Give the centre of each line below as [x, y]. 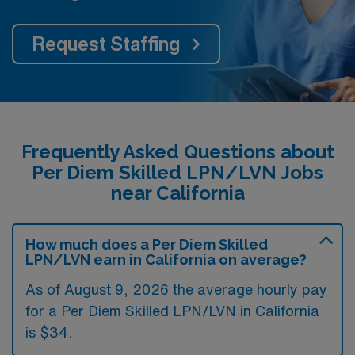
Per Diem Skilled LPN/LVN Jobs [177, 172]
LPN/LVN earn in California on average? [166, 259]
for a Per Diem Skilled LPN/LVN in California [172, 310]
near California [177, 193]
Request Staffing [106, 43]
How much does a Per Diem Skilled [147, 244]
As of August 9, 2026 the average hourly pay [176, 289]
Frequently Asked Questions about [177, 151]
